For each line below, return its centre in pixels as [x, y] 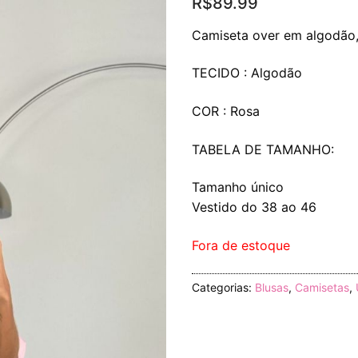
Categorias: [223, 288]
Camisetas [322, 288]
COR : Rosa [226, 111]
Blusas [272, 288]
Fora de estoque [241, 245]
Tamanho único [238, 187]
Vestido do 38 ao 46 [254, 207]
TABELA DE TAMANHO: [263, 149]
